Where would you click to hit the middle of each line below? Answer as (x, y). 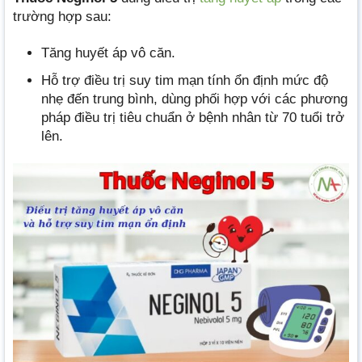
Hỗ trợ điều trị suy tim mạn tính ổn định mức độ (185, 80)
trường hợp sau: (62, 17)
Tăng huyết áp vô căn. (108, 53)
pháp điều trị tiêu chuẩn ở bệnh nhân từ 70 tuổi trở (193, 117)
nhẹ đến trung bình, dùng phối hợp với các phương (194, 99)
